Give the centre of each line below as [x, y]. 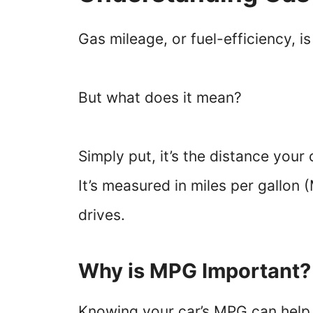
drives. [102, 214]
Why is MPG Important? [195, 270]
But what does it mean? [160, 97]
